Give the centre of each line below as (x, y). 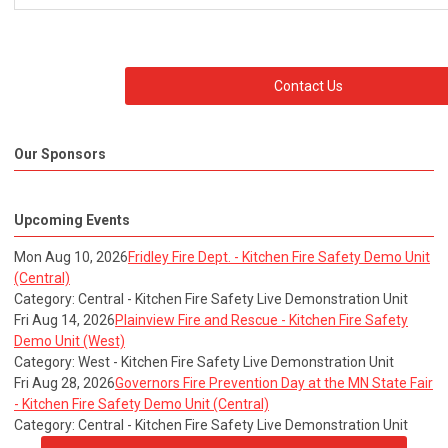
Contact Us (308, 85)
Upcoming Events (72, 219)
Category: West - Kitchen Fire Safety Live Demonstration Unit (204, 361)
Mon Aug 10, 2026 (71, 256)
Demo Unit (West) (69, 340)
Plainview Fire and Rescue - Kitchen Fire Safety (261, 319)
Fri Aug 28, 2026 (64, 382)
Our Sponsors (60, 153)
